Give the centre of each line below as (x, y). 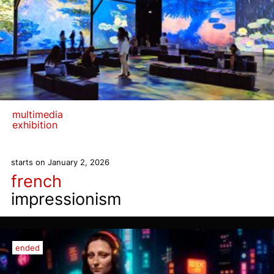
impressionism (66, 199)
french (36, 181)
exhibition (35, 125)
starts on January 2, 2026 (60, 162)
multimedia (38, 114)
